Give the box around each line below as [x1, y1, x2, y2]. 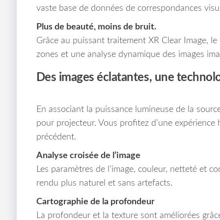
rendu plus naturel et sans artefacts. [36, 179, 172, 188]
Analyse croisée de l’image [36, 151, 140, 161]
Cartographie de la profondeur [36, 197, 155, 207]
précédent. [36, 133, 76, 142]
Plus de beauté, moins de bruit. [36, 23, 156, 32]
